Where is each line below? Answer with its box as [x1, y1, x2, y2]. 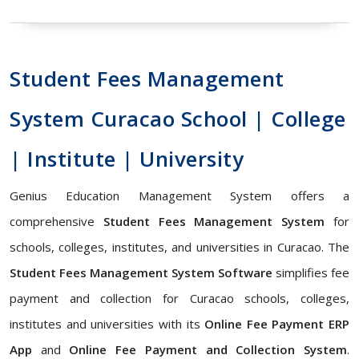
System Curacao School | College [10, 104, 346, 133]
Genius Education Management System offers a [10, 188, 349, 204]
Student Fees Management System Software [10, 264, 272, 280]
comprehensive [10, 213, 103, 229]
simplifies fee [272, 264, 349, 280]
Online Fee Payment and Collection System [69, 341, 348, 357]
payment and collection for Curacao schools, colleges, [10, 290, 349, 306]
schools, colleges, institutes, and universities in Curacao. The [10, 239, 349, 255]
